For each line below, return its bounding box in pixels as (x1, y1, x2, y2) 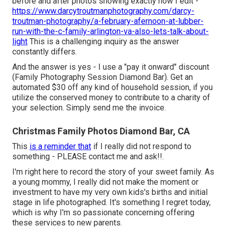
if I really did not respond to (91, 141, 191, 151)
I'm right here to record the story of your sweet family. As (12, 166, 214, 177)
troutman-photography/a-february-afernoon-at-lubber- (12, 16, 204, 26)
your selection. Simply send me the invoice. (12, 102, 166, 112)
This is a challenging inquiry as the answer (27, 36, 179, 46)
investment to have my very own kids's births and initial (12, 187, 208, 197)
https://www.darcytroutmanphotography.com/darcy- (12, 6, 194, 16)
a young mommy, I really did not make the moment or (12, 177, 198, 187)
